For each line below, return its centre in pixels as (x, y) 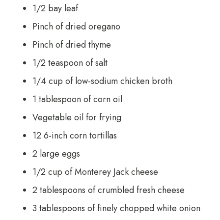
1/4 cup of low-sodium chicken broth (102, 81)
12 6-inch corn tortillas (74, 136)
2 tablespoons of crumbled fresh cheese (108, 190)
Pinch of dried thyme (71, 45)
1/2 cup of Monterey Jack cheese (95, 172)
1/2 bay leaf (55, 8)
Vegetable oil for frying (77, 117)
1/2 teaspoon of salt (70, 63)
